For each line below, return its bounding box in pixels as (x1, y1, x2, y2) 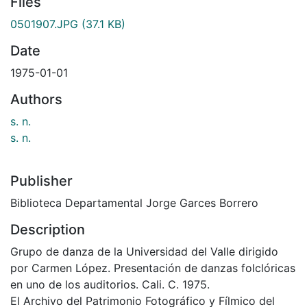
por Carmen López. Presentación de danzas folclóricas (10, 260, 295, 275)
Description (10, 221, 85, 238)
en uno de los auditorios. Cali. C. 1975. (10, 277, 210, 291)
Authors (10, 90, 62, 108)
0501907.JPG (10, 16, 78, 31)
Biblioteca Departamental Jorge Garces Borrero (10, 195, 258, 210)
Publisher (10, 172, 73, 189)
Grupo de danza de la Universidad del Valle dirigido (10, 244, 278, 258)
